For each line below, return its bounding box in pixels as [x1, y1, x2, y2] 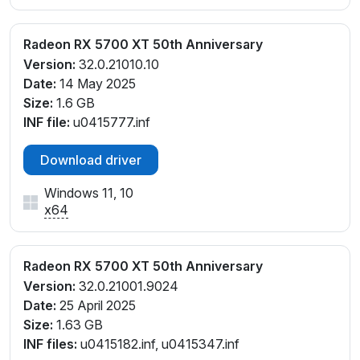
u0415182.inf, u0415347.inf [77, 335, 239, 352]
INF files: [23, 335, 77, 352]
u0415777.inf [70, 113, 150, 130]
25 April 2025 [56, 297, 136, 313]
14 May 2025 [56, 75, 136, 92]
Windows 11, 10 [44, 184, 133, 201]
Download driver [40, 151, 141, 168]
